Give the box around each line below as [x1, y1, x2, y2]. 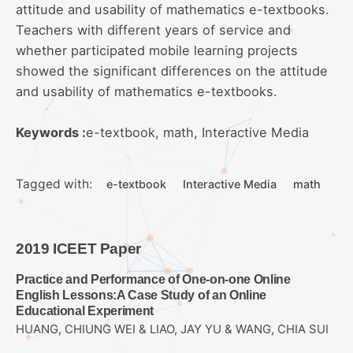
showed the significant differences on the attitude [16, 62, 328, 79]
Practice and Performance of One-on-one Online [16, 272, 291, 286]
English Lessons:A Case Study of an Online [16, 288, 267, 302]
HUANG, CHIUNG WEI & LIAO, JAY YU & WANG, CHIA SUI [16, 322, 329, 337]
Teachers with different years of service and [16, 21, 291, 38]
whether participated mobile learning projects [16, 42, 298, 58]
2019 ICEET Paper [16, 240, 141, 257]
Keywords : [16, 124, 86, 140]
